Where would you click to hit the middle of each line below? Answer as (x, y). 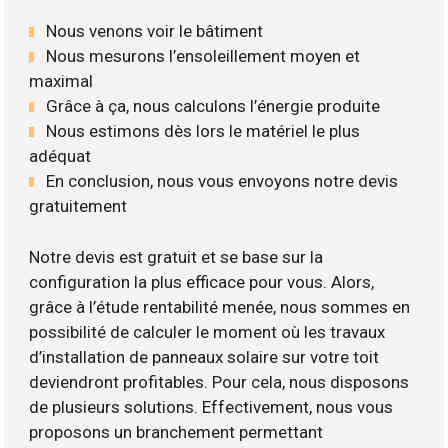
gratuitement (78, 206)
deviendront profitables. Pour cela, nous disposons (219, 381)
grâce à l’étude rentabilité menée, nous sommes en (220, 306)
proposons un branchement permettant (176, 431)
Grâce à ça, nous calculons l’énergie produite (213, 106)
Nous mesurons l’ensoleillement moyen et (203, 56)
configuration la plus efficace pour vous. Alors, (202, 281)
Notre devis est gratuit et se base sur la (176, 256)
